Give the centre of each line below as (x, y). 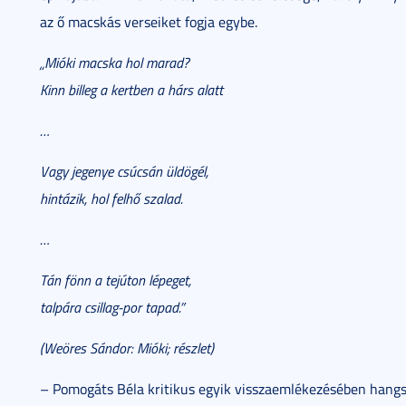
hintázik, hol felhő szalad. (111, 198)
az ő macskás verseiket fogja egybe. (149, 22)
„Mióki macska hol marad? (115, 63)
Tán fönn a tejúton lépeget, (116, 280)
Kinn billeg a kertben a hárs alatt (131, 90)
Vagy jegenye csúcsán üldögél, (124, 171)
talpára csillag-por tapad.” (112, 307)
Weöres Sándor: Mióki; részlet (127, 348)
